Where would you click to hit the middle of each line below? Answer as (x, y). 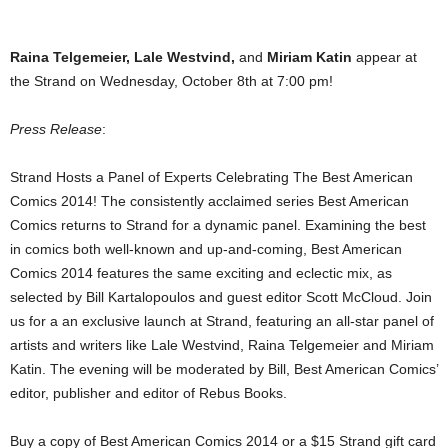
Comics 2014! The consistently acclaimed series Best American (209, 201)
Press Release (56, 129)
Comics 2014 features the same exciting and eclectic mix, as (201, 273)
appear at (384, 57)
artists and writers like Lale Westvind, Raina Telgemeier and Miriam (222, 345)
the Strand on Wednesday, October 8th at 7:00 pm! (171, 81)
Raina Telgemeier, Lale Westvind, (122, 57)
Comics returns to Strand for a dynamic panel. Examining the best (218, 225)
